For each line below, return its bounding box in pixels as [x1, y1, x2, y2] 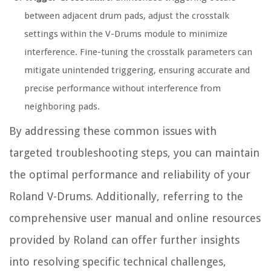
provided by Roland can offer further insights [9, 233, 240, 247]
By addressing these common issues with [9, 125, 217, 138]
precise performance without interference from [24, 83, 221, 94]
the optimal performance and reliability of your [9, 168, 250, 181]
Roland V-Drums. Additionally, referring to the [9, 190, 243, 203]
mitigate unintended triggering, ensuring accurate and [24, 65, 250, 76]
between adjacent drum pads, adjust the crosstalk [24, 10, 229, 22]
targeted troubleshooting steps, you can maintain [9, 146, 260, 160]
